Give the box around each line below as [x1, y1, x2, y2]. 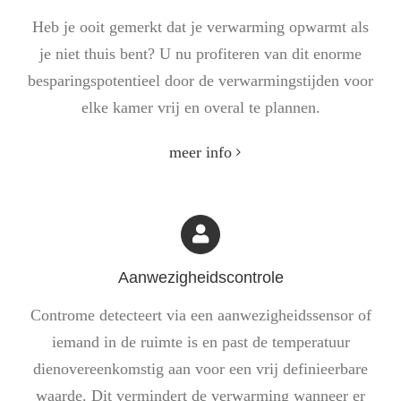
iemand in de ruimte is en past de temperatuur [51, 333, 350, 352]
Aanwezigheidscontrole [117, 269, 284, 287]
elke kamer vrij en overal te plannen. [81, 98, 320, 117]
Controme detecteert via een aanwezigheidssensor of [30, 306, 371, 325]
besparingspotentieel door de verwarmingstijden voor [28, 72, 373, 90]
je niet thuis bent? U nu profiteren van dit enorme [39, 45, 362, 64]
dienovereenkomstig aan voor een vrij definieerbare [33, 360, 368, 379]
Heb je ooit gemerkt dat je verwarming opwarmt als [32, 18, 369, 37]
